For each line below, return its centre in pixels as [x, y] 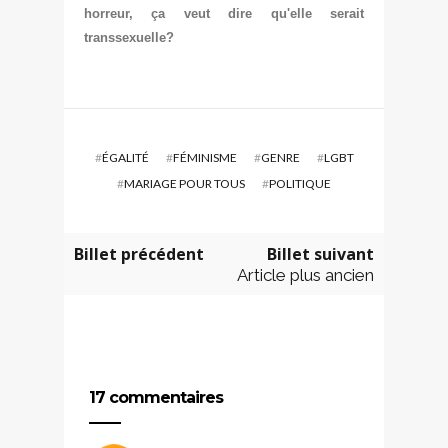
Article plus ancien [305, 274]
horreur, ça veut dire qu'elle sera [220, 13]
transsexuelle [125, 37]
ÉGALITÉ [125, 157]
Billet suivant [320, 253]
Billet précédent [139, 253]
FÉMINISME [204, 157]
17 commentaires [156, 397]
